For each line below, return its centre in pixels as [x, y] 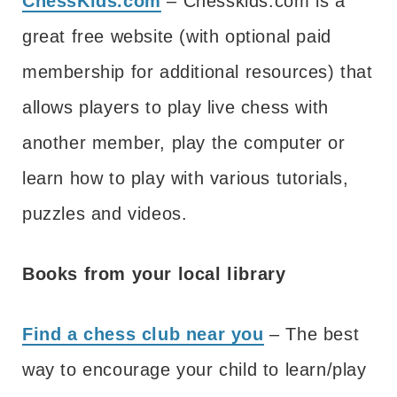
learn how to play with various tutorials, [186, 178]
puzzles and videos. [105, 213]
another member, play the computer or [184, 142]
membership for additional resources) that [198, 71]
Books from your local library [154, 273]
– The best [311, 334]
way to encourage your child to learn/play [195, 369]
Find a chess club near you [143, 334]
